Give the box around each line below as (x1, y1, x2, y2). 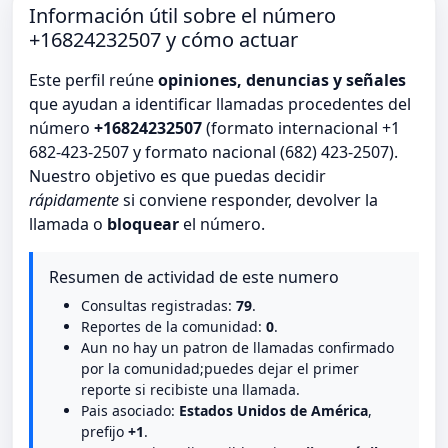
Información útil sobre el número (29, 2, 336, 30)
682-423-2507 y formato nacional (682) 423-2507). (29, 141, 398, 164)
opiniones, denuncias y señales (158, 69, 406, 92)
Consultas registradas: (81, 296, 236, 316)
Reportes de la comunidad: (81, 317, 266, 337)
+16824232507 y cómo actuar (29, 26, 298, 54)
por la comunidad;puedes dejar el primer (81, 359, 359, 379)
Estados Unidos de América (179, 401, 368, 421)
